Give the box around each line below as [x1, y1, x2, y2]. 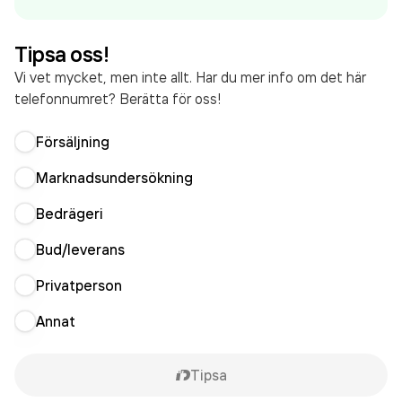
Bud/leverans [36, 240, 125, 258]
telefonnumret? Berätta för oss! [14, 90, 221, 108]
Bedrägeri [36, 205, 103, 223]
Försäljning [36, 133, 109, 151]
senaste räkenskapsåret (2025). [159, 13, 362, 31]
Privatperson [36, 276, 122, 294]
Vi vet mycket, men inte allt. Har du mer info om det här [14, 68, 366, 86]
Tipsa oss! [14, 40, 109, 67]
